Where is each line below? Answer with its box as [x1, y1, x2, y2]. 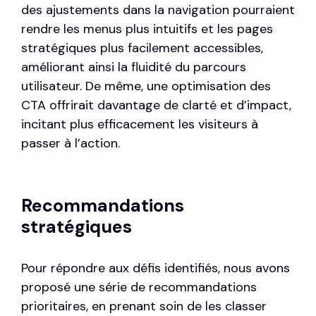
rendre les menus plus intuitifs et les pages [21, 20, 273, 37]
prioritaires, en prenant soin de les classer [21, 297, 267, 315]
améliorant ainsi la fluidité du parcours [21, 58, 246, 75]
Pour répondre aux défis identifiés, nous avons [21, 259, 290, 276]
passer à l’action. [21, 134, 120, 152]
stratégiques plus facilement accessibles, [21, 39, 263, 56]
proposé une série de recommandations [21, 278, 257, 296]
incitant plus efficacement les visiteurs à [21, 115, 258, 133]
